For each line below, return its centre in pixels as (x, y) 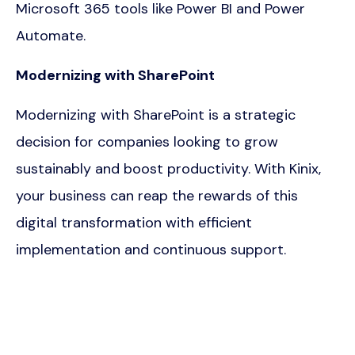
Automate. (51, 36)
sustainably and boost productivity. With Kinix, (168, 169)
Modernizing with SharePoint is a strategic (156, 115)
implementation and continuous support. (151, 250)
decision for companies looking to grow (147, 142)
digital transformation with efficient (134, 223)
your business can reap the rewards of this (157, 196)
